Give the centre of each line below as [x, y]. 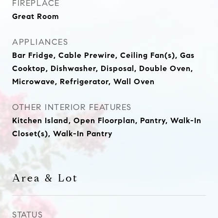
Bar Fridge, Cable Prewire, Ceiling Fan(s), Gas [103, 55]
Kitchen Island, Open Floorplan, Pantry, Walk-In [107, 120]
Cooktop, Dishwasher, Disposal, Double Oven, [103, 68]
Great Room [36, 16]
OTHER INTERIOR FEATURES [72, 107]
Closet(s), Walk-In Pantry [62, 134]
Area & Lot [45, 178]
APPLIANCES [40, 42]
